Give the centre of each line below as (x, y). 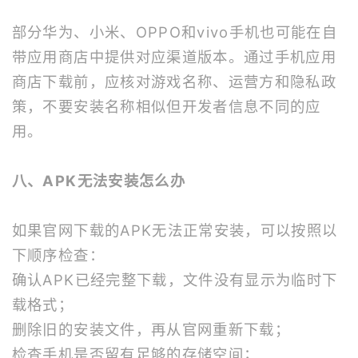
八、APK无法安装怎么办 (98, 181)
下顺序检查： (58, 255)
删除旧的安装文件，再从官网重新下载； (151, 330)
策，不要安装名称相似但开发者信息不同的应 (166, 107)
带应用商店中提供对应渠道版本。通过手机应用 (174, 57)
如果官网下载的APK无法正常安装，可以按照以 (175, 231)
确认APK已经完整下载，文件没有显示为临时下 (175, 280)
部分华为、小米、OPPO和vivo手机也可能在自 (175, 32)
